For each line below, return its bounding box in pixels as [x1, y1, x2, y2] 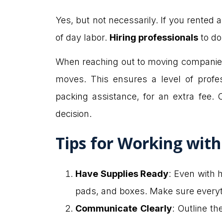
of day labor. [55, 32, 110, 43]
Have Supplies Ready [75, 168, 169, 179]
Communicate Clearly [75, 203, 172, 214]
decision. [55, 108, 92, 119]
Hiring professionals [110, 32, 198, 43]
